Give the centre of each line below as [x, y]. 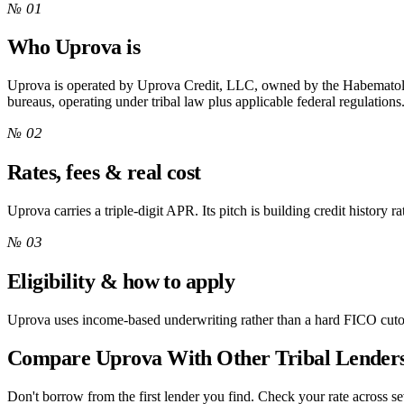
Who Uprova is [74, 47]
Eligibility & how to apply [121, 282]
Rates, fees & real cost [104, 173]
